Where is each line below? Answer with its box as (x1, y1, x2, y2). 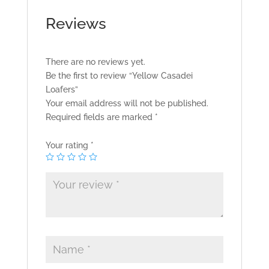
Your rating (45, 141, 91, 151)
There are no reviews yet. (45, 57, 145, 67)
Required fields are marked (45, 112, 155, 122)
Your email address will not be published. (45, 98, 208, 109)
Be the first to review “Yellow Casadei (45, 71, 193, 81)
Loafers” (45, 85, 78, 95)
